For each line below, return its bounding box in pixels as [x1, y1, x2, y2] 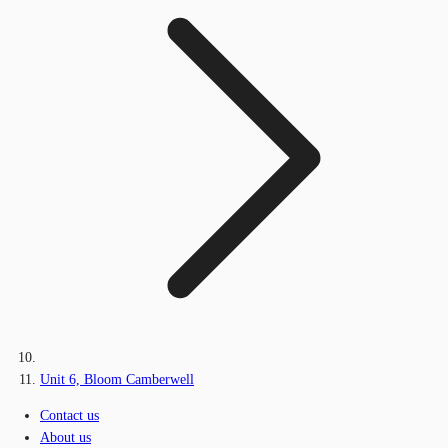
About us [40, 429, 91, 445]
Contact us [40, 407, 99, 423]
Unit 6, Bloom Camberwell [40, 371, 194, 387]
